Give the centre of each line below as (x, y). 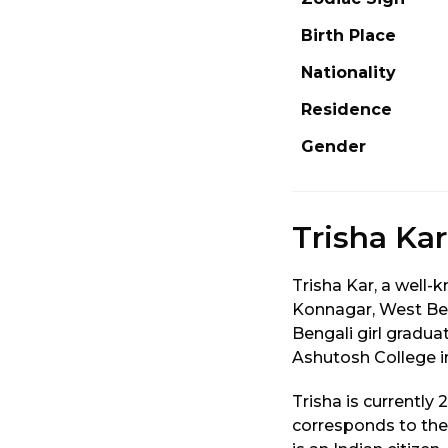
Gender (333, 146)
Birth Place (348, 35)
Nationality (348, 72)
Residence (346, 109)
